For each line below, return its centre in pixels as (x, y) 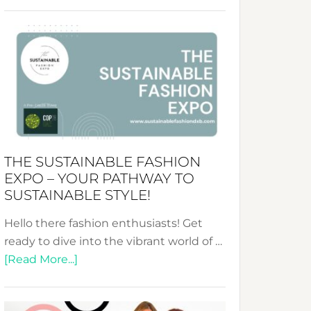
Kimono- (144, 145)
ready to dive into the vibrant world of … (113, 241)
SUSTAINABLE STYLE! (77, 195)
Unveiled (145, 181)
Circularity (148, 18)
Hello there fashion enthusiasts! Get (103, 223)
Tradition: (145, 54)
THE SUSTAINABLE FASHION (102, 162)
